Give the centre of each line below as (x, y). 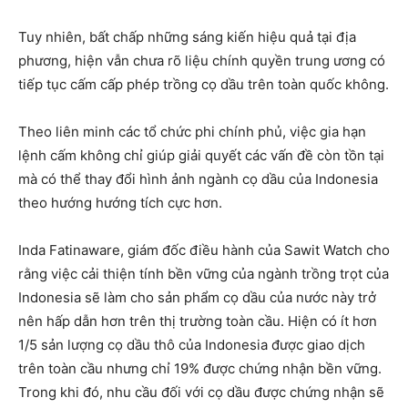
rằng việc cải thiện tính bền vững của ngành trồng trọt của (204, 274)
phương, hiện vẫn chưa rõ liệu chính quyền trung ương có (202, 61)
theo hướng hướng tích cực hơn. (120, 203)
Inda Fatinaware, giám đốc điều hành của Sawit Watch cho (204, 250)
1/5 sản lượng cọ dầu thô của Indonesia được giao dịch (192, 345)
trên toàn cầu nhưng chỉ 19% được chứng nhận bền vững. (200, 369)
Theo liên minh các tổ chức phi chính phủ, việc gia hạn (192, 132)
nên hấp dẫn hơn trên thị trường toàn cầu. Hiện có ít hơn (198, 321)
